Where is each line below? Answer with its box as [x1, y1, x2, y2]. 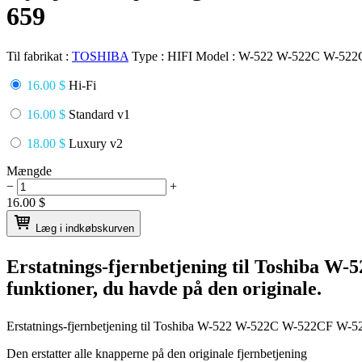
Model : [196, 48, 238, 63]
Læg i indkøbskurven [36, 221, 134, 234]
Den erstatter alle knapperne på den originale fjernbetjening [6, 346, 307, 360]
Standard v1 [65, 107, 130, 121]
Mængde [6, 163, 52, 178]
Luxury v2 [65, 136, 123, 150]
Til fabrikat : [6, 48, 72, 63]
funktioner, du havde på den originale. [6, 277, 322, 299]
